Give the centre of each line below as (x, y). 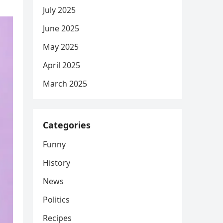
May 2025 (61, 47)
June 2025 (61, 28)
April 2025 (61, 65)
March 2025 (65, 84)
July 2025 (59, 10)
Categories (67, 125)
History (56, 163)
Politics (56, 200)
